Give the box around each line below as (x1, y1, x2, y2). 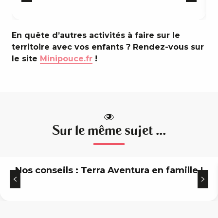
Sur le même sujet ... (52, 123, 166, 138)
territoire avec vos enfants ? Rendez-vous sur (12, 42, 204, 52)
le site (12, 54, 40, 63)
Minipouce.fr (40, 54, 92, 63)
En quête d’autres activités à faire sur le (12, 30, 180, 40)
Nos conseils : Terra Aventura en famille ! (15, 164, 203, 176)
